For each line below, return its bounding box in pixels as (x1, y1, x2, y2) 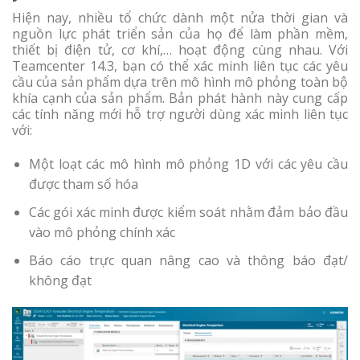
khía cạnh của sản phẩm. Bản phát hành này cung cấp (12, 88, 348, 107)
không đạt (28, 271, 92, 289)
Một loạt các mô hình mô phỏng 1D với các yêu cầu (28, 155, 348, 174)
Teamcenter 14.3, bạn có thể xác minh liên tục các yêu (12, 56, 348, 75)
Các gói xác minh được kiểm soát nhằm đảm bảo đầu (28, 202, 348, 221)
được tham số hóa (28, 175, 138, 194)
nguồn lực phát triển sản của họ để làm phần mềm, (12, 24, 348, 43)
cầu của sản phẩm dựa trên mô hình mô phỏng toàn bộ (12, 72, 348, 91)
